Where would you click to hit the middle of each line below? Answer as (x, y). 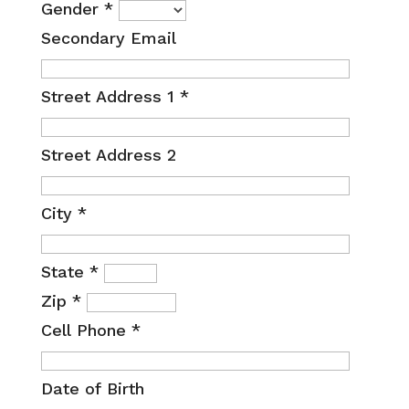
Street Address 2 (108, 154)
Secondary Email (108, 37)
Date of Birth (92, 388)
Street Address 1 (110, 96)
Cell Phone (86, 330)
